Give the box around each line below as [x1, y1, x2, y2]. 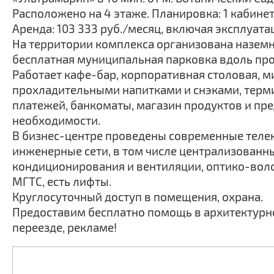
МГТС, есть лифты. [12, 174, 111, 188]
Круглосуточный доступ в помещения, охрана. [12, 190, 263, 204]
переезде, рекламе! [12, 220, 117, 234]
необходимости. [12, 113, 100, 127]
